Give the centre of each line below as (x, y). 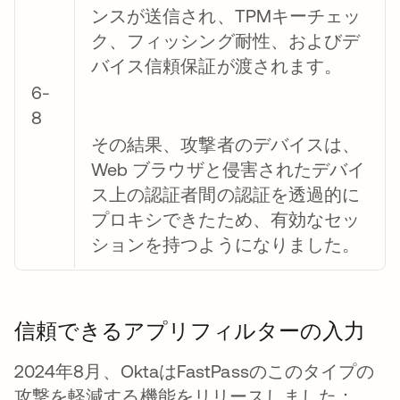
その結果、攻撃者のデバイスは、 (226, 144)
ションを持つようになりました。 (226, 244)
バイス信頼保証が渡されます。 (217, 65)
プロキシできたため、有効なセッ (226, 219)
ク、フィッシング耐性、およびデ (226, 40)
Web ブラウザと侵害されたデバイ (229, 169)
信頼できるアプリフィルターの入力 (190, 330)
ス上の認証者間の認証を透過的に (226, 194)
